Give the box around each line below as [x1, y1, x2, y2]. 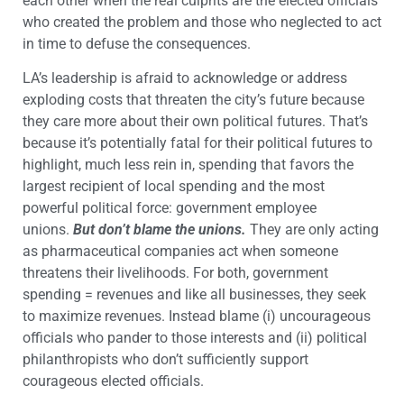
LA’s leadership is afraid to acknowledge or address [23, 69, 347, 87]
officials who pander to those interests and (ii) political [23, 329, 367, 347]
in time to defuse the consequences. [23, 35, 251, 53]
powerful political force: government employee [23, 199, 317, 217]
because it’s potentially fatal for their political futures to [23, 134, 372, 152]
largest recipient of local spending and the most [23, 178, 325, 196]
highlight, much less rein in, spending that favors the [23, 156, 353, 174]
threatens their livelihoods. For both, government [23, 264, 328, 282]
